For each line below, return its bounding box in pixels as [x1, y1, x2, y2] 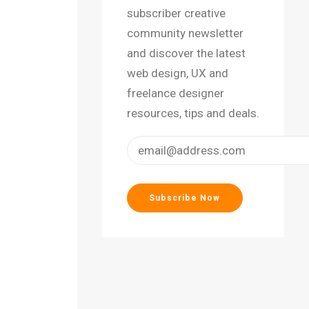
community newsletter [127, 26, 243, 40]
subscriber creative [127, 6, 226, 20]
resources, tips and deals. [127, 106, 259, 120]
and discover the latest [127, 46, 246, 60]
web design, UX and [127, 66, 228, 80]
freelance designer [127, 86, 224, 100]
